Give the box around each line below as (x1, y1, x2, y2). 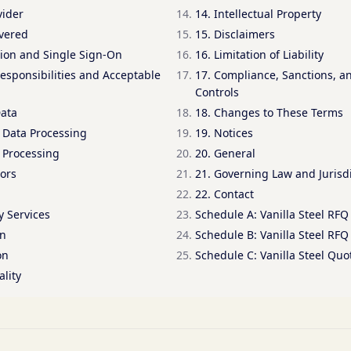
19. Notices (195, 125, 253, 140)
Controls (195, 85, 239, 100)
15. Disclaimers (195, 27, 275, 42)
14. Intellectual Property (195, 6, 321, 21)
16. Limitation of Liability (195, 47, 324, 62)
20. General (195, 146, 255, 161)
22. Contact (195, 186, 254, 201)
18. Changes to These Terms (195, 105, 343, 120)
